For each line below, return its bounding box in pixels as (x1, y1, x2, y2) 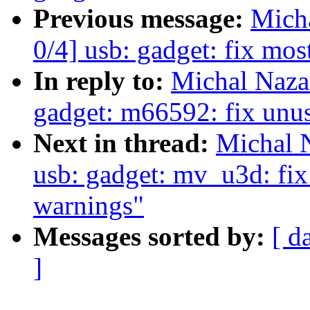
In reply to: (33, 66, 171, 96)
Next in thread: (33, 128, 216, 158)
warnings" (33, 190, 144, 221)
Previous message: (33, 3, 250, 34)
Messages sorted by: (33, 221, 272, 252)
